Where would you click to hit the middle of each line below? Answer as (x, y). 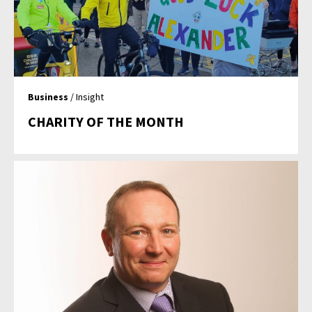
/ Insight (86, 97)
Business (48, 97)
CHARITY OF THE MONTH (106, 122)
